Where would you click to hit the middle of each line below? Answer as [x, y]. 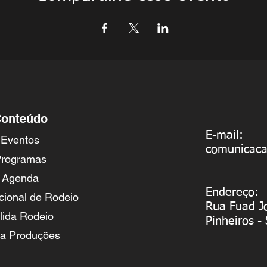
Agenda [20, 178]
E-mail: [224, 135]
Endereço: [232, 192]
